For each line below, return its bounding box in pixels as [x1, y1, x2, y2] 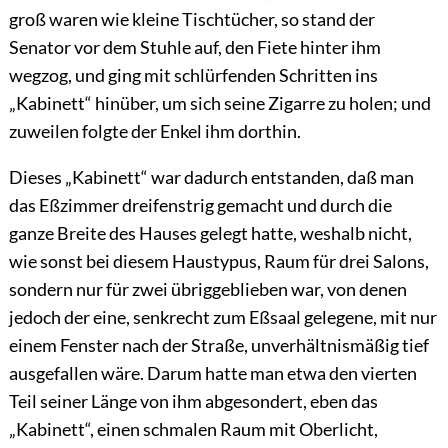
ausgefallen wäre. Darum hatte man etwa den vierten [8, 362, 417, 385]
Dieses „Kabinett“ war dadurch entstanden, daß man [8, 166, 414, 189]
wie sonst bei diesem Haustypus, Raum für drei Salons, [8, 250, 429, 273]
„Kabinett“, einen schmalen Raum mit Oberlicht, [8, 418, 378, 441]
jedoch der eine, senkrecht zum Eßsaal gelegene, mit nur [8, 306, 437, 329]
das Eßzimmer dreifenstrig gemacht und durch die [8, 194, 392, 217]
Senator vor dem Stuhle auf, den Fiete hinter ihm [8, 36, 381, 59]
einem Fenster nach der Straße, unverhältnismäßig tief [8, 334, 429, 357]
